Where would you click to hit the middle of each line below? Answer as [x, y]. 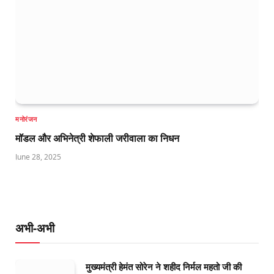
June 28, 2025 [38, 157]
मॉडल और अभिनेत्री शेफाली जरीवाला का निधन [97, 138]
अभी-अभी [35, 228]
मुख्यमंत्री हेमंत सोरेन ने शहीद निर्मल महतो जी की [164, 267]
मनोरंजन [26, 119]
